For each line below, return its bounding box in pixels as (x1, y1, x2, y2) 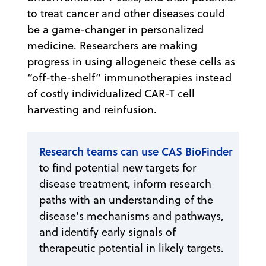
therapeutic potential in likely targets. (39, 240, 224, 255)
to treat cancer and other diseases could (27, 5, 225, 21)
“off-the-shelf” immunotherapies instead (27, 69, 232, 85)
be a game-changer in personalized (27, 21, 204, 37)
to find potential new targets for (39, 160, 196, 175)
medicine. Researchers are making (27, 37, 197, 53)
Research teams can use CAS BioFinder (39, 143, 233, 159)
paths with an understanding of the (39, 192, 213, 207)
